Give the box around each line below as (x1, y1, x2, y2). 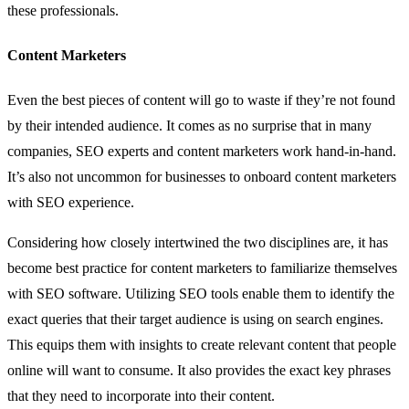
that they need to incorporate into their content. (7, 388, 282, 404)
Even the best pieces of (7, 92, 143, 109)
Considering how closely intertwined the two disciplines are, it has (7, 235, 388, 251)
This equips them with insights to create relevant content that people (7, 337, 396, 353)
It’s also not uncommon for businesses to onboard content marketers (7, 169, 396, 185)
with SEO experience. (7, 194, 138, 211)
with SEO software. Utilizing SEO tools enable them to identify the (7, 286, 394, 302)
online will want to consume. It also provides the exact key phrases (7, 362, 391, 379)
